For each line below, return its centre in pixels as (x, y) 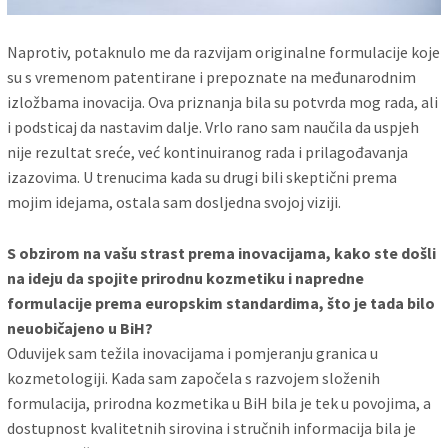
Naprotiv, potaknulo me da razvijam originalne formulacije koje (224, 52)
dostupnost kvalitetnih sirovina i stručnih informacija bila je (212, 427)
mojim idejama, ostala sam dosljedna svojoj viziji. (174, 202)
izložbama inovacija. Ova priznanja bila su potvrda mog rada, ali (223, 102)
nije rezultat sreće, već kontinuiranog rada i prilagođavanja (208, 152)
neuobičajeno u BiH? (80, 327)
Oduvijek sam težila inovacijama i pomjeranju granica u (193, 352)
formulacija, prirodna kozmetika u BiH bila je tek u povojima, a (219, 402)
